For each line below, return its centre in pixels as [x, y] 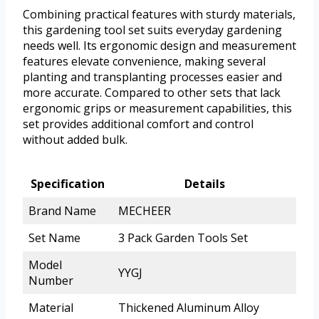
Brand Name [62, 210]
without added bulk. [75, 139]
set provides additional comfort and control [138, 124]
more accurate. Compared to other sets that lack [152, 92]
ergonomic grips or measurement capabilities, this [157, 108]
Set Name [54, 237]
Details [204, 183]
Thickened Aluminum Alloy [189, 307]
